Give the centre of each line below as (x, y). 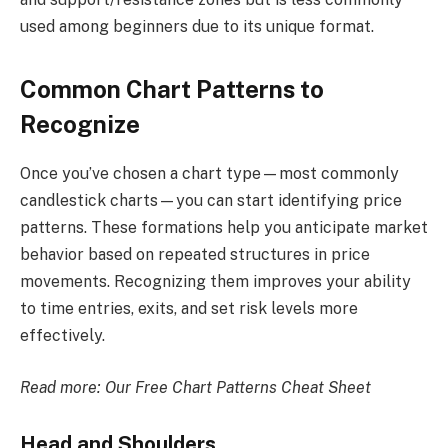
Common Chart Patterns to (172, 89)
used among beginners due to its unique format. (197, 27)
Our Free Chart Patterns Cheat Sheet (238, 387)
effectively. (62, 336)
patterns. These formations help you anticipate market (224, 228)
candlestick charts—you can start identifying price (211, 201)
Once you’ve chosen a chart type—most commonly (209, 174)
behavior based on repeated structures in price (195, 255)
